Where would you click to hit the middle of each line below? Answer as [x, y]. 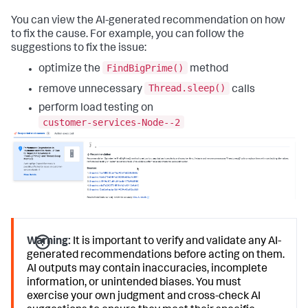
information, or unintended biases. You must [134, 283]
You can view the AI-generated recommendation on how [148, 21]
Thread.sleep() [187, 88]
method [208, 69]
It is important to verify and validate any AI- [176, 242]
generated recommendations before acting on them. [156, 255]
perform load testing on [96, 109]
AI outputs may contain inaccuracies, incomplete [147, 269]
